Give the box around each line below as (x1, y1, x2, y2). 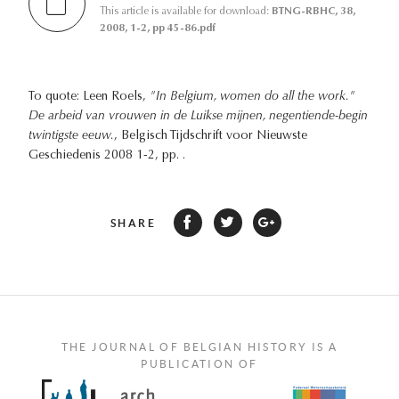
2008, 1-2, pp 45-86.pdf (100, 22, 216, 34)
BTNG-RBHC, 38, (272, 5, 355, 17)
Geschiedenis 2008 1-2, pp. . (28, 149, 185, 162)
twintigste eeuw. (28, 129, 114, 142)
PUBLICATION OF (141, 357, 258, 370)
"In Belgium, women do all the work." (150, 90, 355, 103)
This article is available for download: (100, 5, 272, 17)
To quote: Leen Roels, (28, 90, 150, 103)
